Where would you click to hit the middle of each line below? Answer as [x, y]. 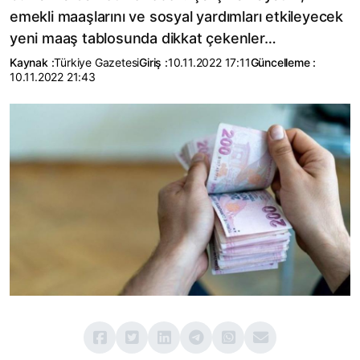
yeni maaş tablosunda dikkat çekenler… [143, 38]
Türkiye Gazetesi [97, 62]
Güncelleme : [283, 62]
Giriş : [153, 62]
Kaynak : [32, 62]
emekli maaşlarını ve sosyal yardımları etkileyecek [176, 16]
